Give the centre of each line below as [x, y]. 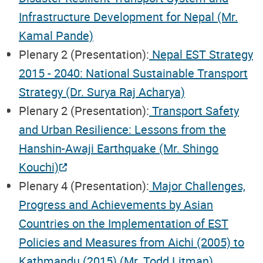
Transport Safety [194, 110]
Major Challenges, [197, 186]
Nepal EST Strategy [201, 54]
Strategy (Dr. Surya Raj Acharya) [102, 92]
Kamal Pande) [56, 35]
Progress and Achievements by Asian [116, 204]
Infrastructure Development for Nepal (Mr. [128, 16]
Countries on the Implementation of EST [124, 223]
